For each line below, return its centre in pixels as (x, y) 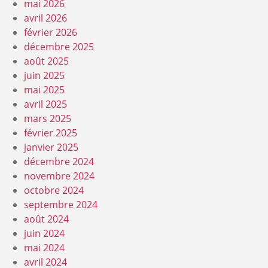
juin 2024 (44, 233)
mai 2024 (44, 248)
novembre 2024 (59, 176)
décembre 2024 (59, 162)
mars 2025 (48, 118)
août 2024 (46, 219)
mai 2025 (44, 90)
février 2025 (51, 133)
